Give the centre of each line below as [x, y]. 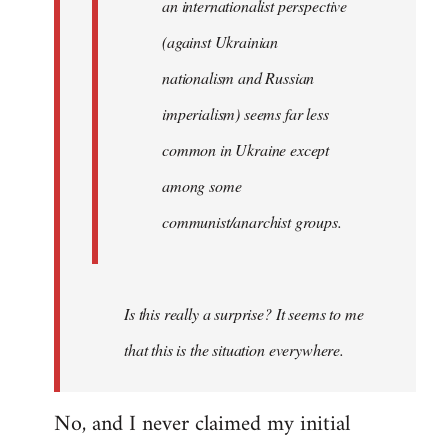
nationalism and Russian [238, 77]
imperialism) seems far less [245, 113]
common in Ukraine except [246, 149]
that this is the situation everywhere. [234, 349]
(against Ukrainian [220, 41]
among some [202, 185]
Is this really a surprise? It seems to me [244, 313]
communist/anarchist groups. [252, 221]
